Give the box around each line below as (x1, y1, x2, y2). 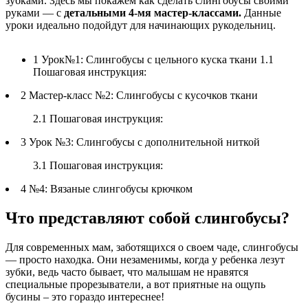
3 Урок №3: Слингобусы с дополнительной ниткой (21, 135, 260, 148)
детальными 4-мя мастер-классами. (64, 6, 241, 19)
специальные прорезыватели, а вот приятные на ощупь (5, 278, 265, 290)
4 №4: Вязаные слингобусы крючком (21, 182, 192, 195)
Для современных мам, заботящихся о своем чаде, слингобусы (5, 241, 298, 253)
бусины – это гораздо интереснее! (5, 290, 164, 302)
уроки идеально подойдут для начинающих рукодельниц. (5, 19, 276, 31)
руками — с (5, 6, 64, 19)
